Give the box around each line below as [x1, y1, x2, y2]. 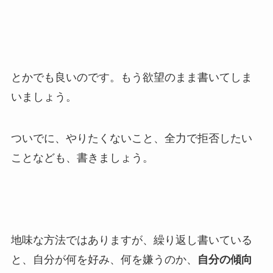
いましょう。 [10, 90, 77, 103]
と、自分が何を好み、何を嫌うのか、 [10, 253, 197, 266]
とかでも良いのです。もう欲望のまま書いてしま [10, 71, 252, 83]
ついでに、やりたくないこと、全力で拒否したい [10, 132, 252, 144]
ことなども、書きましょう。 [10, 151, 154, 164]
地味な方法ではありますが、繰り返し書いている [10, 234, 252, 247]
